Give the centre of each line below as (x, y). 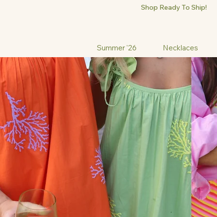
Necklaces (181, 48)
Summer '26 (116, 48)
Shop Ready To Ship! (174, 7)
